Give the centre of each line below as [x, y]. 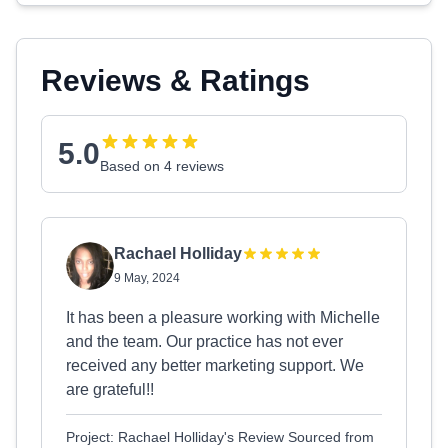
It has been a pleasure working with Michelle [223, 317]
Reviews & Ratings [175, 80]
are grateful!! [110, 389]
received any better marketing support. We [215, 365]
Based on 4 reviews [162, 166]
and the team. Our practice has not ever [204, 341]
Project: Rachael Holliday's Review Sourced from [220, 437]
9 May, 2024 [147, 278]
